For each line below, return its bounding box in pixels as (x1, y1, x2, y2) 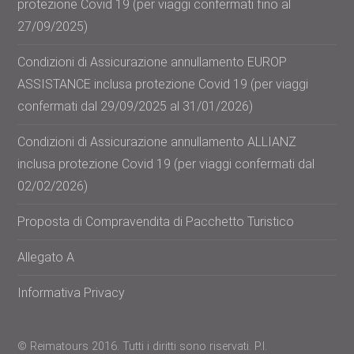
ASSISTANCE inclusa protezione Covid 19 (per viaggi (17, 77, 309, 92)
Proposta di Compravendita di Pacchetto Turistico (17, 214, 295, 230)
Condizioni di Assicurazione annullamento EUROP (17, 55, 288, 70)
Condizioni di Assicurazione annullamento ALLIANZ (17, 134, 297, 150)
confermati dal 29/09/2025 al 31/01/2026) (17, 99, 254, 115)
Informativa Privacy (17, 285, 126, 301)
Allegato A (17, 250, 75, 265)
